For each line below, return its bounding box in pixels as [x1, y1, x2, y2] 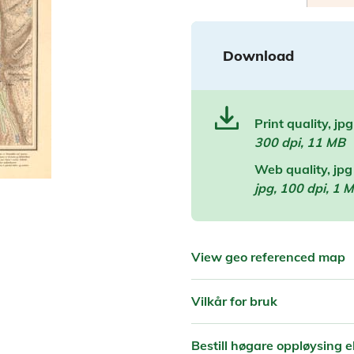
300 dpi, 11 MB [254, 134, 345, 150]
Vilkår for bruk [191, 292, 277, 309]
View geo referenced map [191, 248, 345, 265]
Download [223, 46, 294, 65]
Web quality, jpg [254, 160, 352, 177]
